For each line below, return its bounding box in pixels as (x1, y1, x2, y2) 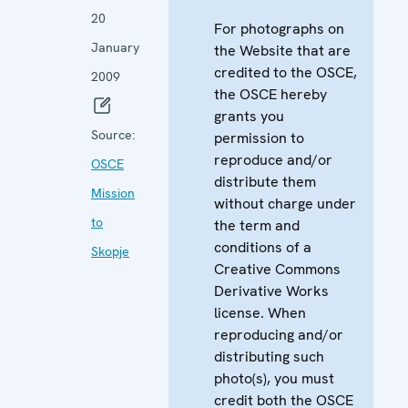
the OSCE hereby (214, 84, 327, 104)
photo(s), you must (214, 368, 334, 388)
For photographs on (214, 18, 344, 38)
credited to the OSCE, (214, 62, 357, 82)
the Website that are (214, 40, 351, 60)
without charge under (214, 193, 356, 213)
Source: (91, 126, 135, 143)
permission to (214, 127, 304, 148)
